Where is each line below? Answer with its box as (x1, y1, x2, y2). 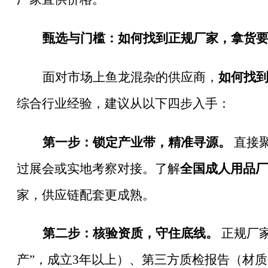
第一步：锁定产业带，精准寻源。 (42, 135, 231, 150)
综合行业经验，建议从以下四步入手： (17, 96, 230, 111)
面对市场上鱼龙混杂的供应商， (42, 69, 218, 84)
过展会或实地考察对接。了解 (17, 161, 180, 176)
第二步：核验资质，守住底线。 (42, 226, 218, 241)
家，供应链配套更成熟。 (17, 187, 155, 202)
